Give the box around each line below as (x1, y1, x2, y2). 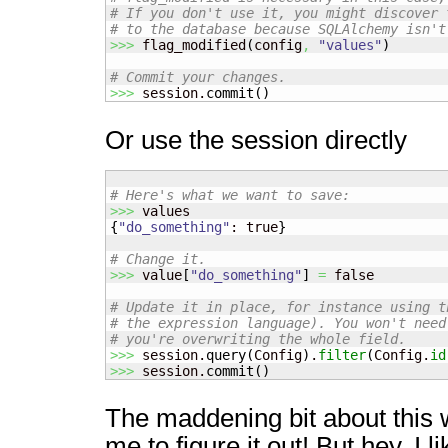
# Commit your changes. (110, 69, 286, 85)
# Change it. (110, 251, 206, 267)
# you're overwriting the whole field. (110, 331, 406, 347)
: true (230, 219, 278, 235)
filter (318, 347, 366, 363)
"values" (318, 37, 382, 53)
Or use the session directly (105, 126, 407, 154)
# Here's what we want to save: (110, 187, 350, 203)
